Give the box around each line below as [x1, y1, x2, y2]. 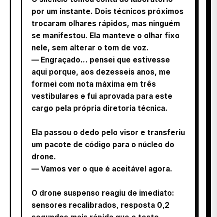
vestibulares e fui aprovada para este [31, 91, 172, 101]
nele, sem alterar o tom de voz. [31, 43, 149, 52]
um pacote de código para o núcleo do [31, 139, 174, 149]
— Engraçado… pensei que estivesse [31, 55, 170, 64]
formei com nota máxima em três [31, 79, 156, 89]
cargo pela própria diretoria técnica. [31, 103, 168, 113]
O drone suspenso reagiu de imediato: [31, 188, 174, 198]
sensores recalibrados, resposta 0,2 [31, 200, 170, 210]
